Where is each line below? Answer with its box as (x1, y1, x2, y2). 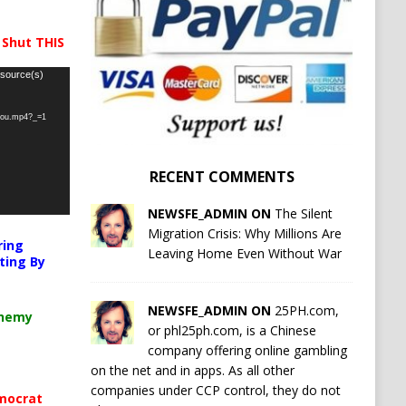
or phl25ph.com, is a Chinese (147, 322, 316, 340)
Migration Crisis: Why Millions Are (147, 225, 342, 243)
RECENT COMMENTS (149, 167, 295, 188)
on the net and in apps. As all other (90, 362, 295, 380)
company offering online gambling (147, 342, 347, 360)
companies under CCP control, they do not (90, 382, 341, 400)
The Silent (274, 205, 333, 223)
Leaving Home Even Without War (147, 245, 342, 263)
